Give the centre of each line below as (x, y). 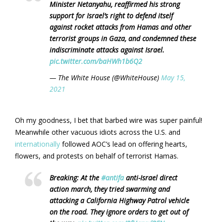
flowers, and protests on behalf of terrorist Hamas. (98, 156)
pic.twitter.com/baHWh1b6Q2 (96, 61)
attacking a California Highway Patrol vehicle (119, 200)
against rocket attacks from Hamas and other (120, 27)
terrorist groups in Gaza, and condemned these (123, 38)
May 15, (173, 77)
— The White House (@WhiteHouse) (105, 77)
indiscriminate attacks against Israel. (107, 50)
